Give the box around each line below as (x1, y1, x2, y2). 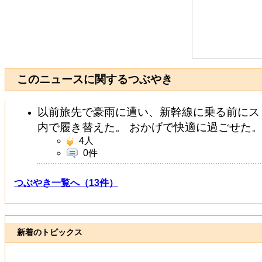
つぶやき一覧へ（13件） (14, 178, 118, 188)
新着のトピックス (17, 227, 82, 237)
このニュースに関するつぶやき (17, 73, 173, 85)
